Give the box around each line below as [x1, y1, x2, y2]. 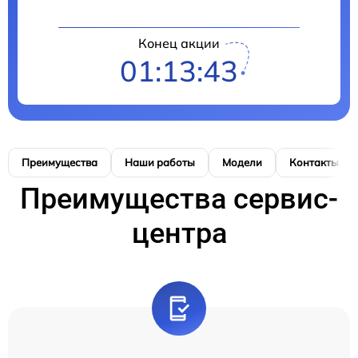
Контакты [289, 156, 339, 169]
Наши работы [125, 156, 195, 169]
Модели [222, 156, 262, 169]
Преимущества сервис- [20, 182, 338, 216]
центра [131, 217, 227, 250]
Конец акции [138, 35, 220, 51]
